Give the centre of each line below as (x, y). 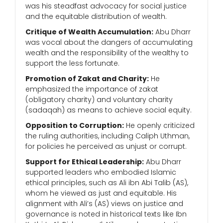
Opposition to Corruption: (75, 126)
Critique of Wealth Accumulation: (89, 32)
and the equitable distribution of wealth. (96, 17)
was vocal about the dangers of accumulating (109, 43)
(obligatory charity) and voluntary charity (99, 100)
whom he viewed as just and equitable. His (101, 193)
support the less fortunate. (72, 63)
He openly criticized (159, 126)
